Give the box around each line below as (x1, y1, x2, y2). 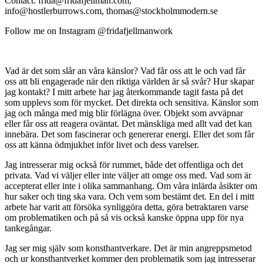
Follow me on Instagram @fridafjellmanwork (5, 25, 173, 36)
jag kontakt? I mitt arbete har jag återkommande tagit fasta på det (5, 86, 243, 97)
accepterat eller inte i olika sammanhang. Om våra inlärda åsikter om (5, 180, 257, 191)
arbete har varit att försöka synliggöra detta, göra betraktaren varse (5, 201, 248, 212)
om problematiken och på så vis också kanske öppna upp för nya (5, 212, 244, 222)
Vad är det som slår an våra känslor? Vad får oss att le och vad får (5, 65, 245, 76)
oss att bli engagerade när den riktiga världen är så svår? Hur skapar (5, 76, 254, 86)
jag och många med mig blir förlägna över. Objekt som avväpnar (5, 107, 243, 118)
